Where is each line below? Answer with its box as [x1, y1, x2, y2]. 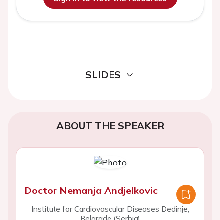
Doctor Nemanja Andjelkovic [24, 184, 158, 196]
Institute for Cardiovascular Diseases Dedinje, [31, 203, 189, 213]
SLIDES [85, 68, 121, 80]
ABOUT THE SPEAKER [56, 119, 164, 131]
